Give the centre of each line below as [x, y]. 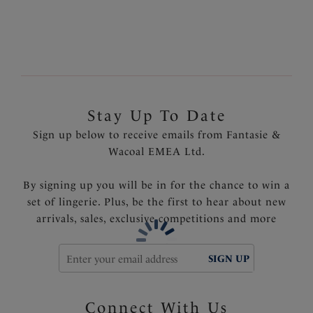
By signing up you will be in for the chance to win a [156, 185]
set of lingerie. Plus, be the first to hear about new [156, 202]
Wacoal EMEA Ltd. [156, 151]
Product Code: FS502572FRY [88, 35]
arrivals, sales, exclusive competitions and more [156, 218]
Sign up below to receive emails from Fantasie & [156, 134]
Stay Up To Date [156, 115]
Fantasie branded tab [74, 9]
